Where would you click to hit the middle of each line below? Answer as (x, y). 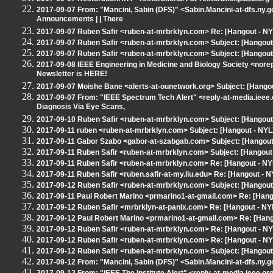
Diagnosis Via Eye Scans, (81, 108)
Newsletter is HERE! (72, 75)
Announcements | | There (80, 20)
